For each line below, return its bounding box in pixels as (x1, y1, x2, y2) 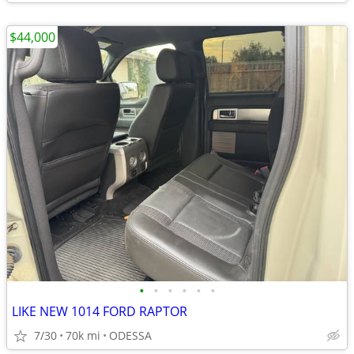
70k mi (66, 328, 100, 343)
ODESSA (109, 328, 152, 343)
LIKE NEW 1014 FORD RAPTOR (12, 303, 187, 320)
